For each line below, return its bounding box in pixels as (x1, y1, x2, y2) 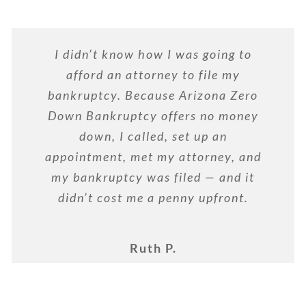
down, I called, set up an (79, 128, 227, 143)
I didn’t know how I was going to (54, 46, 252, 61)
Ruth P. (129, 240, 177, 256)
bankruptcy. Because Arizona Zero (48, 87, 258, 102)
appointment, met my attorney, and (44, 148, 262, 164)
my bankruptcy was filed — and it (51, 169, 255, 184)
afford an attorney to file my (66, 66, 240, 82)
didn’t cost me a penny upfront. (57, 189, 249, 205)
